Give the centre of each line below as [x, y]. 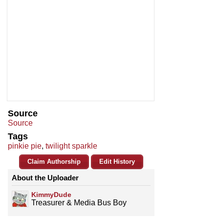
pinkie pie [25, 146]
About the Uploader [45, 178]
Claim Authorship [54, 162]
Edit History [117, 162]
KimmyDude [51, 195]
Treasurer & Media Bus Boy [79, 203]
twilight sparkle [71, 146]
